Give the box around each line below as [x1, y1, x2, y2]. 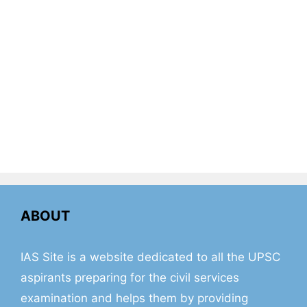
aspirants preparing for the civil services [21, 271, 239, 285]
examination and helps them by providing [21, 291, 248, 306]
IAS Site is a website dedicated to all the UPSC [21, 250, 280, 265]
